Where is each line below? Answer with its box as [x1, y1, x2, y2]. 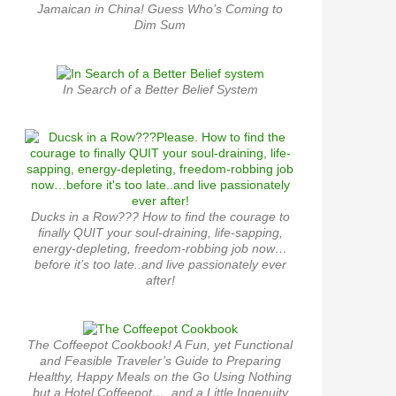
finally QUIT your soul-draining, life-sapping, [37, 225, 283, 240]
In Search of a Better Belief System [62, 81, 258, 96]
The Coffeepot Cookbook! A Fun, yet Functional [27, 338, 293, 353]
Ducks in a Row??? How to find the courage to [30, 209, 290, 224]
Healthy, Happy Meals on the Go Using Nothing [28, 369, 292, 385]
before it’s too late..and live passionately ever [34, 256, 286, 271]
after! [145, 272, 175, 287]
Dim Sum [134, 17, 186, 32]
